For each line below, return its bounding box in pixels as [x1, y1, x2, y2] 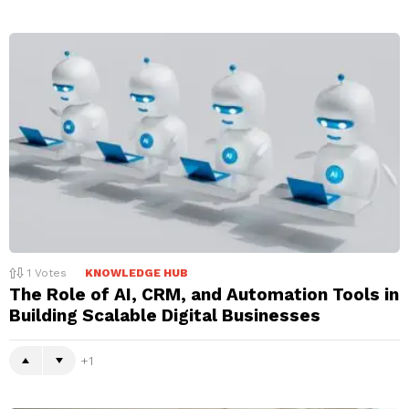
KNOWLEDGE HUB [85, 267, 188, 280]
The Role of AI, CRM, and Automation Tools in [9, 284, 399, 306]
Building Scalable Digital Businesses [9, 305, 320, 327]
